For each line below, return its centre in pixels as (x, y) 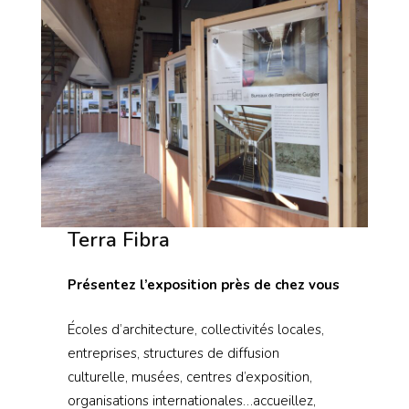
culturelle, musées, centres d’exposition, (189, 377)
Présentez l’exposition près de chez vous (203, 285)
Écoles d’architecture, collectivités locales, (195, 329)
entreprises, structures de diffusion (173, 353)
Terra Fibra (118, 241)
